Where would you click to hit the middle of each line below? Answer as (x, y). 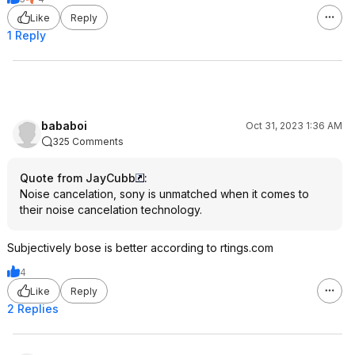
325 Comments (88, 141)
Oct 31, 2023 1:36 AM (294, 126)
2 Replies (33, 309)
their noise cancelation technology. (111, 210)
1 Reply (27, 35)
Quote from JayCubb (78, 178)
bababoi (64, 126)
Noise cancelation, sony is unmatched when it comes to (164, 194)
